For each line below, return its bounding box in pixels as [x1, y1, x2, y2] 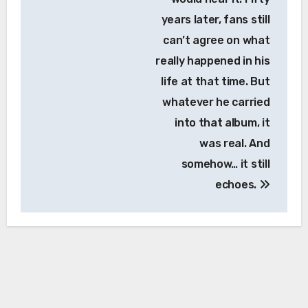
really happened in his [155, 54, 270, 68]
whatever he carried [162, 96, 270, 109]
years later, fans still [161, 13, 270, 27]
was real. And [199, 137, 270, 151]
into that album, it [175, 116, 270, 130]
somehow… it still [181, 157, 270, 171]
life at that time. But [161, 75, 270, 89]
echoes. [215, 178, 259, 192]
